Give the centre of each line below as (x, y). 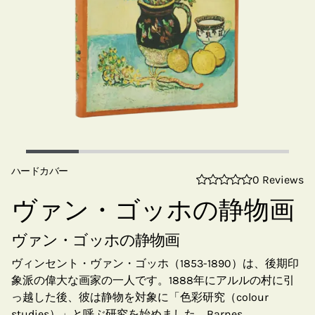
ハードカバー (40, 171)
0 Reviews (278, 180)
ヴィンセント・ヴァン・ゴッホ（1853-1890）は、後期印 (155, 263)
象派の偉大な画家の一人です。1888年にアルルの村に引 (153, 280)
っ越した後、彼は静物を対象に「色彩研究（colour (140, 297)
